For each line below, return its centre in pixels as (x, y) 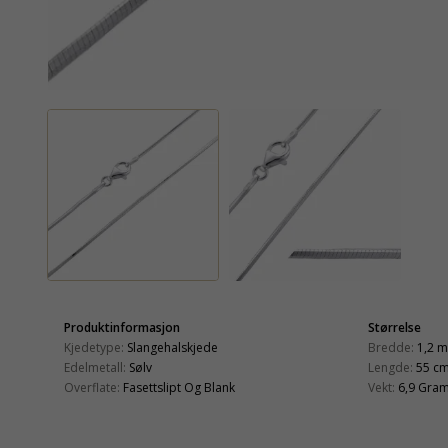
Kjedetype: (94, 347)
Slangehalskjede (172, 347)
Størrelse (394, 327)
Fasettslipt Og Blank (179, 387)
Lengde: (390, 367)
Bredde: (391, 347)
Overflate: (92, 387)
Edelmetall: (95, 367)
